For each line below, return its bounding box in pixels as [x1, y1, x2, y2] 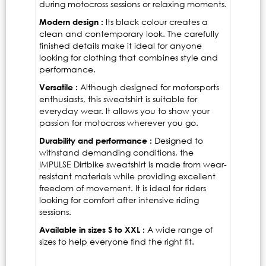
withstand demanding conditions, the [39, 147, 194, 158]
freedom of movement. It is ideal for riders [39, 183, 206, 194]
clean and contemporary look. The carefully [39, 28, 219, 39]
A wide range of [145, 224, 213, 235]
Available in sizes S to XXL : [39, 224, 145, 235]
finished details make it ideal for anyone [39, 40, 202, 51]
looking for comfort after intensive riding [39, 195, 199, 205]
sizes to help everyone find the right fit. [39, 236, 194, 247]
